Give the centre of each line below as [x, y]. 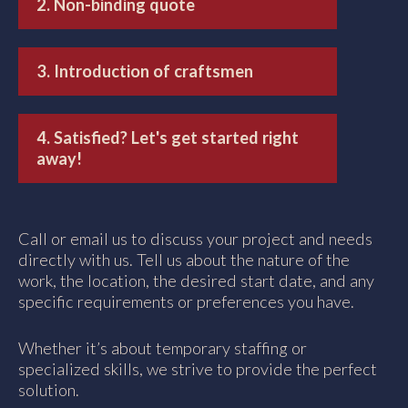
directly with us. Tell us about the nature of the [184, 260]
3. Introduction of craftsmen [145, 71]
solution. [49, 389]
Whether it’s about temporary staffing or [163, 347]
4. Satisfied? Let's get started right [168, 138]
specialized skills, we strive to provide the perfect [198, 368]
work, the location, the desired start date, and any [196, 281]
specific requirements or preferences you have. [186, 302]
